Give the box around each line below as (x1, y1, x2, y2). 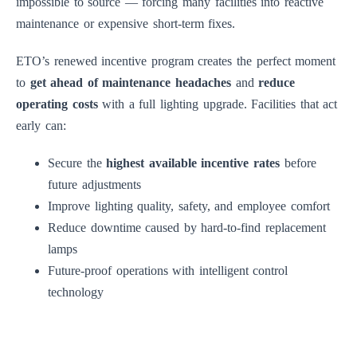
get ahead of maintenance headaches (29, 76, 232, 90)
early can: (16, 119, 66, 133)
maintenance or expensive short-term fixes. (16, 17, 236, 31)
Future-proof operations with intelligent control (48, 264, 288, 278)
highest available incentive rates (106, 156, 280, 171)
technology (48, 285, 104, 300)
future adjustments (48, 178, 141, 192)
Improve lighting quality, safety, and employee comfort (48, 199, 330, 214)
